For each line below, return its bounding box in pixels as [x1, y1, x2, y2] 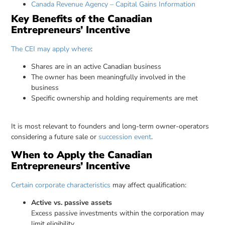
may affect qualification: [110, 180, 187, 190]
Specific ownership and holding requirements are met [31, 93, 198, 103]
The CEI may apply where [11, 44, 91, 54]
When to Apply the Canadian [11, 148, 153, 162]
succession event [98, 132, 152, 142]
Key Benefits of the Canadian [11, 12, 153, 26]
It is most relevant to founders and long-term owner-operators [11, 122, 209, 132]
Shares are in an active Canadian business [31, 62, 162, 72]
